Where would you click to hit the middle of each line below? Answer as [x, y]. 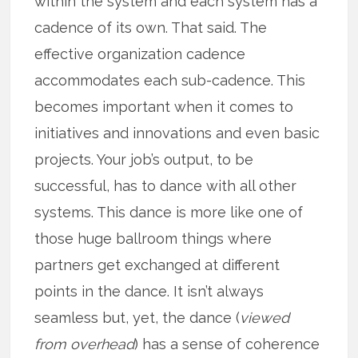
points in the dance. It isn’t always [149, 291]
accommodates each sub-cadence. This [170, 80]
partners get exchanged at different [157, 265]
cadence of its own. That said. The [151, 27]
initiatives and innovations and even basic [177, 133]
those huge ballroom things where [153, 238]
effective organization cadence [140, 54]
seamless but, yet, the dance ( [137, 317]
